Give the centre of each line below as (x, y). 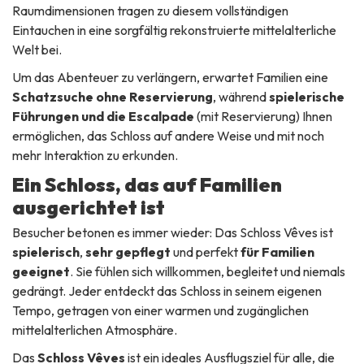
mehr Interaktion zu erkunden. (95, 155)
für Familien (277, 251)
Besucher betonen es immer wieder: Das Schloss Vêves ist (173, 232)
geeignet (41, 271)
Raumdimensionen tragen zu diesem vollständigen (150, 10)
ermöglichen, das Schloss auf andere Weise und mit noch (168, 135)
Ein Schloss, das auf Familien (147, 184)
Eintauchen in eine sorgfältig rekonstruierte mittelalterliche (174, 30)
